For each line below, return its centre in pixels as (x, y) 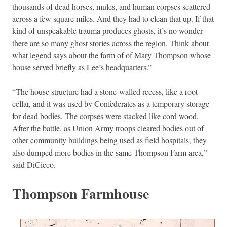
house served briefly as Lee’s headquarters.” (82, 67)
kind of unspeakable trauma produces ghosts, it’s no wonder (107, 30)
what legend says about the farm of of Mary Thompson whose (111, 55)
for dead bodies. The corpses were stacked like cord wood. (105, 116)
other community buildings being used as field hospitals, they (109, 140)
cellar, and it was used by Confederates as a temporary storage (111, 103)
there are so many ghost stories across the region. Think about (110, 43)
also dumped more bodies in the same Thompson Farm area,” (110, 152)
